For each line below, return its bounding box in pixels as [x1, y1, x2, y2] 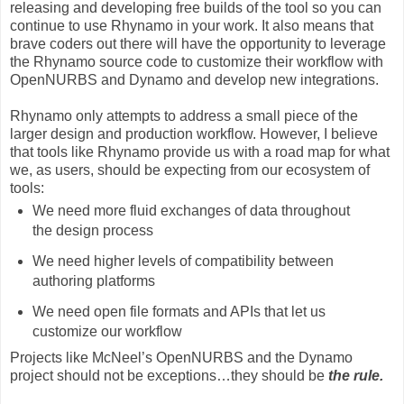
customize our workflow [32, 324, 182, 340]
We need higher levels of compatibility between [32, 253, 334, 270]
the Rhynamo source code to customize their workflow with [10, 54, 383, 70]
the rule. [328, 368, 383, 383]
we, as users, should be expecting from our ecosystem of [10, 162, 370, 179]
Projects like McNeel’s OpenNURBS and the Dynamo [10, 350, 353, 365]
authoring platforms [32, 273, 155, 289]
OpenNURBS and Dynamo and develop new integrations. [10, 72, 379, 88]
